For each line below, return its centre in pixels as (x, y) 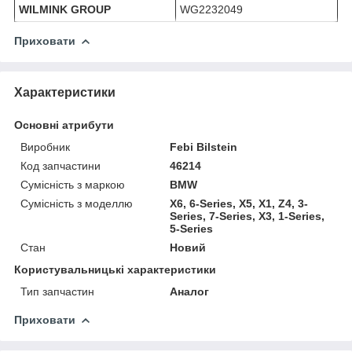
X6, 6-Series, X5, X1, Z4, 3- (239, 203)
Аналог (190, 291)
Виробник (45, 147)
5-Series (192, 228)
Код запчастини (60, 165)
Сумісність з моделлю (77, 203)
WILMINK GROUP (65, 10)
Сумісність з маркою (73, 184)
